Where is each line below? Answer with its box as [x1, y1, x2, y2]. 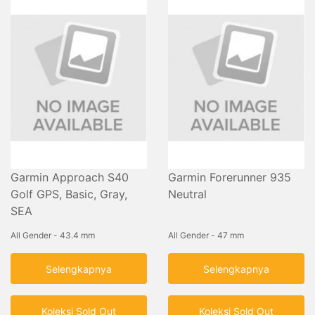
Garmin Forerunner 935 [168, 170, 291, 185]
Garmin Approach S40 [11, 170, 129, 185]
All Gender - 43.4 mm [11, 230, 95, 241]
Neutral [168, 187, 207, 202]
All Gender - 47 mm [168, 230, 244, 241]
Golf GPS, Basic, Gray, [11, 187, 127, 202]
